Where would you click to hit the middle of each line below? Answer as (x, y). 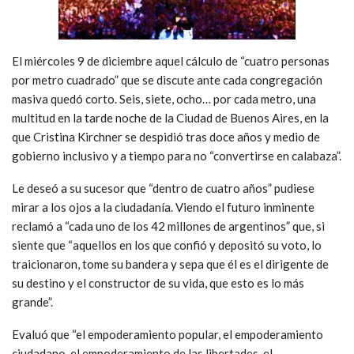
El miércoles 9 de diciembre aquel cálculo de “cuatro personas (171, 60)
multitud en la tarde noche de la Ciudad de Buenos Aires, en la (170, 117)
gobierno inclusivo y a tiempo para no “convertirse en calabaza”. (177, 155)
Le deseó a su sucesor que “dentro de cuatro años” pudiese (163, 188)
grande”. (32, 301)
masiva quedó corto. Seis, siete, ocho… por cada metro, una (164, 98)
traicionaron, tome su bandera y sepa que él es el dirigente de (170, 264)
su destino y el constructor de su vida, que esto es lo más (158, 282)
